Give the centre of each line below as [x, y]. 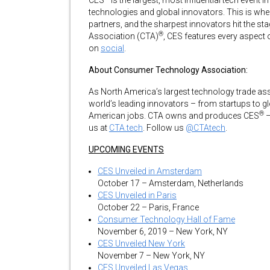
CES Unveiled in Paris [137, 195]
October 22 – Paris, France [148, 207]
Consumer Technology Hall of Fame [166, 219]
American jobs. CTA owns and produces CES [174, 116]
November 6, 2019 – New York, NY [163, 231]
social [112, 48]
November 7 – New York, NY [151, 256]
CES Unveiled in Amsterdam [150, 171]
